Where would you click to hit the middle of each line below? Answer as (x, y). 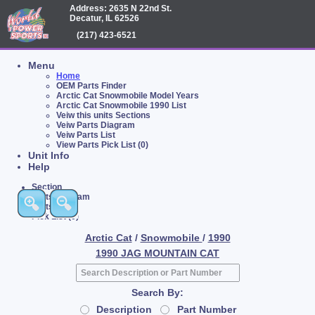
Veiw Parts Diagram (96, 125)
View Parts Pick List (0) (102, 145)
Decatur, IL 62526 (105, 18)
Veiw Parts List (86, 135)
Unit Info (49, 155)
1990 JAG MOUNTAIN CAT (157, 253)
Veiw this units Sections (103, 115)
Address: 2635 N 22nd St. (121, 8)
